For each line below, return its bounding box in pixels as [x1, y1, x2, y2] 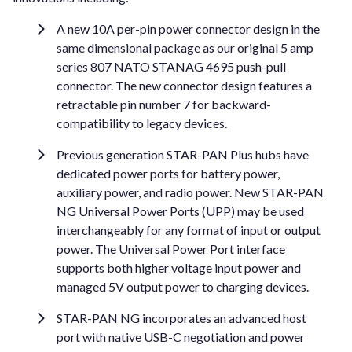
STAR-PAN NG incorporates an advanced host [57, 310, 306, 326]
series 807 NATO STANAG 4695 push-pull [57, 59, 286, 75]
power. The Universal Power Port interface [57, 241, 285, 257]
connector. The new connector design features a [57, 78, 312, 93]
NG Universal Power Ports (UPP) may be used [57, 203, 304, 219]
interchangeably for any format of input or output [57, 222, 321, 238]
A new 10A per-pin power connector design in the [57, 21, 320, 37]
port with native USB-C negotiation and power [57, 329, 305, 345]
